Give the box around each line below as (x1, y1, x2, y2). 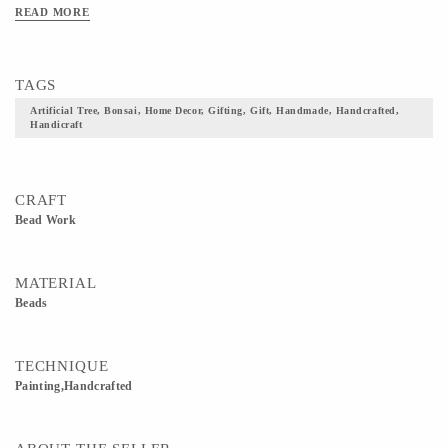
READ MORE (15, 6, 90, 18)
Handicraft (30, 119, 83, 130)
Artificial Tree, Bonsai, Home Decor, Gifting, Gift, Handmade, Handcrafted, (30, 105, 400, 116)
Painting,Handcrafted (15, 380, 133, 392)
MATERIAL (15, 275, 97, 291)
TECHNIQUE (15, 358, 109, 374)
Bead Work (15, 214, 77, 226)
